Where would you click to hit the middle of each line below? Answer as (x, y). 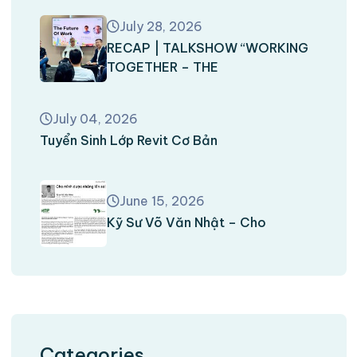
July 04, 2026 (95, 119)
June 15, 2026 (162, 201)
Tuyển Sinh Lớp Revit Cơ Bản (128, 140)
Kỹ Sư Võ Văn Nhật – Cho (186, 222)
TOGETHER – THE (162, 67)
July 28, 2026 (161, 26)
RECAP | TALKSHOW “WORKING (207, 48)
